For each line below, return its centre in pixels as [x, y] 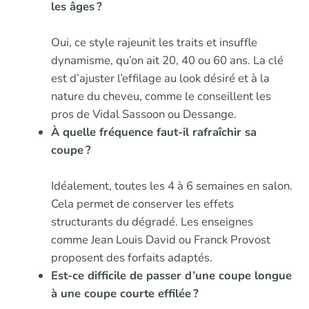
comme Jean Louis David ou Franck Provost [160, 239]
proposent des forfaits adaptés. [131, 257]
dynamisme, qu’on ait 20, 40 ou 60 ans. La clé [167, 60]
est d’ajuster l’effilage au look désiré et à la [160, 78]
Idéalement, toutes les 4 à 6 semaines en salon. [171, 186]
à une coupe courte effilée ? [124, 293]
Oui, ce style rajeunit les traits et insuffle [154, 42]
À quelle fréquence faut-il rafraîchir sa [153, 132]
